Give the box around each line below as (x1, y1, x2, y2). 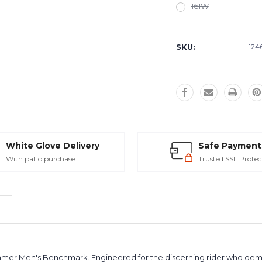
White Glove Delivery (6, 140, 99, 151)
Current (175, 25, 211, 36)
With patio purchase (6, 154, 75, 164)
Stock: (175, 34, 205, 45)
